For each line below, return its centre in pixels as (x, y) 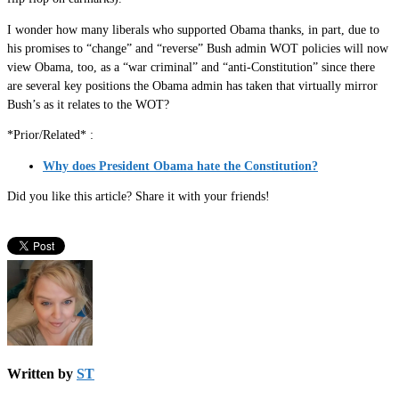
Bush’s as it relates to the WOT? (88, 104)
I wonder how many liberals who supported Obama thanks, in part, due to (193, 29)
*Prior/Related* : (50, 135)
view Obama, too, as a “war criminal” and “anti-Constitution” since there (191, 67)
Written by (42, 374)
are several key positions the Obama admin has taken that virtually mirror (192, 85)
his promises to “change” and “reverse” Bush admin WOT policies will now (198, 48)
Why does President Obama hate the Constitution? (180, 166)
